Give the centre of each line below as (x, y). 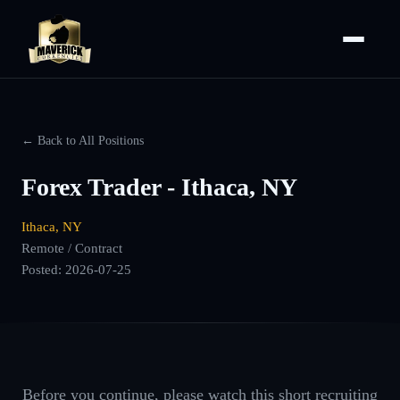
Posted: (43, 269)
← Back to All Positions (83, 140)
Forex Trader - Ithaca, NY (159, 187)
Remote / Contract (72, 248)
